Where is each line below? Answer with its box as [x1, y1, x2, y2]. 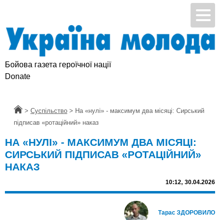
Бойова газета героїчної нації [5, 60, 111, 69]
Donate [5, 72, 30, 81]
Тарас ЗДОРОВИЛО [158, 209, 215, 217]
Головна [14, 107, 38, 115]
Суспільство [30, 107, 67, 115]
